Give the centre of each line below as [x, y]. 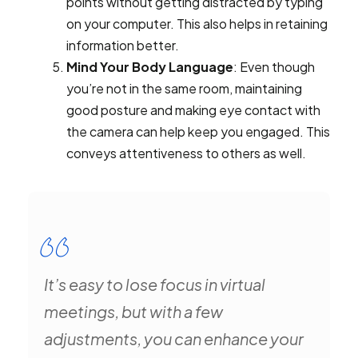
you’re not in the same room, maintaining [184, 88]
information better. [123, 45]
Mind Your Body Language [150, 67]
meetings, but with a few [133, 311]
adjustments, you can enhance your [174, 338]
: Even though [274, 67]
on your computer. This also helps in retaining [197, 24]
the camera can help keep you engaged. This [198, 131]
